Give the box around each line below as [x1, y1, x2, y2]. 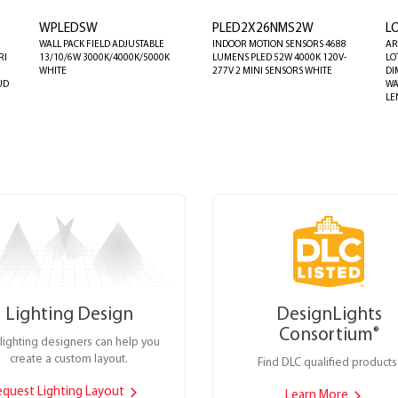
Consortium [278, 325, 373, 345]
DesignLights [275, 305, 382, 324]
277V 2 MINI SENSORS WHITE [212, 66, 332, 76]
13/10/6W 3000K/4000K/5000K [39, 52, 170, 63]
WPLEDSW [39, 21, 98, 36]
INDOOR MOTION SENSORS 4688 [212, 39, 346, 50]
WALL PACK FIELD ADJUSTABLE [39, 39, 164, 50]
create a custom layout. [10, 353, 129, 365]
